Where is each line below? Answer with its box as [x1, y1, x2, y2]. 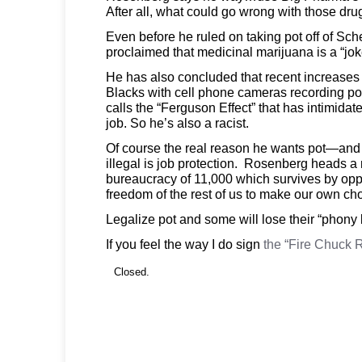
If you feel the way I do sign [106, 236, 263, 251]
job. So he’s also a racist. [106, 115, 249, 130]
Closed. [114, 265, 149, 278]
